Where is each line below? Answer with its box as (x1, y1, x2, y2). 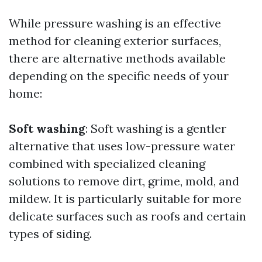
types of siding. (9, 226, 92, 241)
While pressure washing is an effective (9, 16, 221, 30)
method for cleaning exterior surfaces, (9, 33, 221, 48)
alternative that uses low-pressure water (9, 139, 235, 153)
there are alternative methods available (9, 51, 226, 65)
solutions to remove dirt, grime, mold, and (9, 174, 239, 188)
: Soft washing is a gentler (85, 121, 226, 136)
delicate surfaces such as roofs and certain (9, 209, 246, 223)
